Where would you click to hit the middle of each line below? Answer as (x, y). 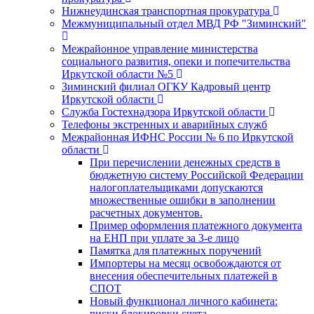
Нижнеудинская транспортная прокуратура (166, 11)
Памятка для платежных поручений (176, 250)
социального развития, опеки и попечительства (176, 61)
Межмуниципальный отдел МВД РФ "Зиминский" (184, 23)
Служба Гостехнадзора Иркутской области (164, 111)
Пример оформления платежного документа (196, 225)
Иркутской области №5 (117, 74)
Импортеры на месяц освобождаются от (185, 263)
